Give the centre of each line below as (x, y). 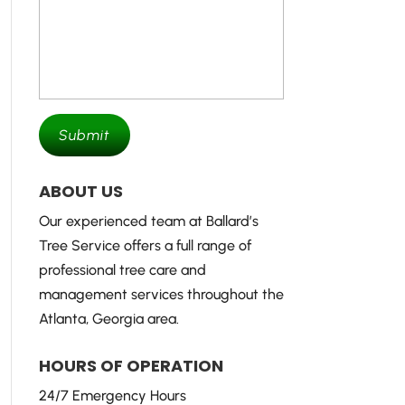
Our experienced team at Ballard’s (148, 221)
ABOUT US (80, 191)
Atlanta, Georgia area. (108, 319)
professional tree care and (122, 270)
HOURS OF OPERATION (131, 366)
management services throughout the (161, 294)
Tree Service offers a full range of (145, 245)
